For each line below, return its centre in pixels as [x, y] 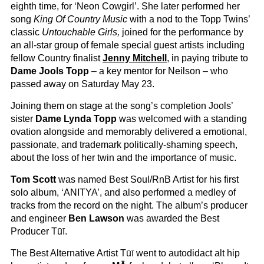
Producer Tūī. [39, 231]
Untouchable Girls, [82, 32]
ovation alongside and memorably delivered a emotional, [129, 132]
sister [23, 119]
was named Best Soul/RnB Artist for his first [147, 179]
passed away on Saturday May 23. [82, 84]
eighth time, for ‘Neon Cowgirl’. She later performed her [125, 6]
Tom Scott [33, 179]
